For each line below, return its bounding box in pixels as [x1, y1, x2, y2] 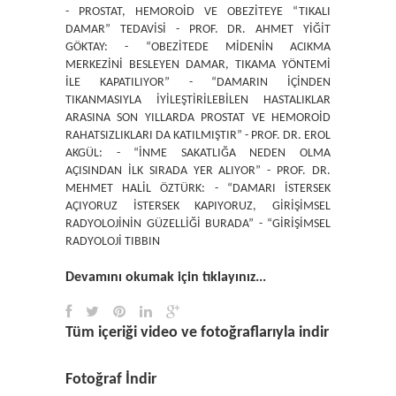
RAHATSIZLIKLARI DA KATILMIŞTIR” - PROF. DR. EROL [65, 128, 331, 142]
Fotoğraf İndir [65, 370, 156, 388]
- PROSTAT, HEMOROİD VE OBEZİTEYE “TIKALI [65, 4, 331, 19]
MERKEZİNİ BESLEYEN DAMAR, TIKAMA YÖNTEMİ [65, 57, 331, 72]
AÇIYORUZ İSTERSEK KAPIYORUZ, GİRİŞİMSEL [65, 199, 331, 213]
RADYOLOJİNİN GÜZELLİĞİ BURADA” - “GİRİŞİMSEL [65, 217, 331, 231]
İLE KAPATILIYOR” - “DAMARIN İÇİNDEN [65, 75, 331, 89]
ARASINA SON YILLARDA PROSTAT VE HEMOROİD [65, 110, 331, 125]
